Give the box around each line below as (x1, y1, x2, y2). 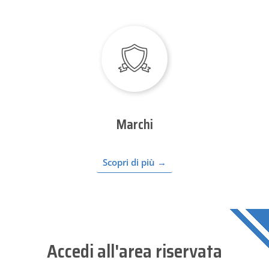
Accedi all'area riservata (47, 237, 222, 265)
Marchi (116, 113, 153, 135)
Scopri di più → (103, 156, 166, 168)
